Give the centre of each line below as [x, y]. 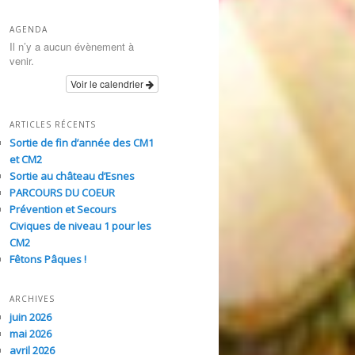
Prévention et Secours [63, 209]
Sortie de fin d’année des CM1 [82, 142]
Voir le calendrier [108, 84]
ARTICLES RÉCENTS [53, 124]
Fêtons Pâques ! [48, 259]
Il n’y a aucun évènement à [72, 47]
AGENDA [29, 30]
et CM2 [26, 159]
